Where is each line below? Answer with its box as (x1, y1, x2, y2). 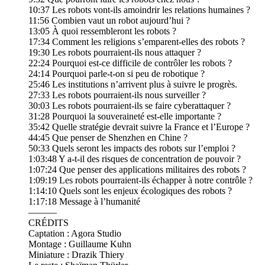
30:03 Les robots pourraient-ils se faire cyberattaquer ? (28, 101, 231, 111)
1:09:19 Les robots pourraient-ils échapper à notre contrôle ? (28, 175, 253, 186)
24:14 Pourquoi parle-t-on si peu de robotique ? (28, 69, 205, 79)
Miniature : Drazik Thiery (28, 250, 124, 260)
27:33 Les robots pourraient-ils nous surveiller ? (28, 90, 206, 101)
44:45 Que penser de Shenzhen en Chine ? (28, 132, 188, 143)
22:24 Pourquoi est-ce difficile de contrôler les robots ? (28, 58, 232, 69)
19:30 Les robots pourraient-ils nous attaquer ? (28, 47, 201, 58)
